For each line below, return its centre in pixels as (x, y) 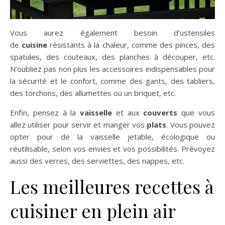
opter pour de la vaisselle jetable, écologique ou (113, 137)
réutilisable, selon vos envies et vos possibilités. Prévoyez (113, 149)
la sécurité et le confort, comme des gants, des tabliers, (113, 81)
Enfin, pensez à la (45, 113)
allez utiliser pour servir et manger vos (79, 125)
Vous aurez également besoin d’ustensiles (113, 33)
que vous (196, 113)
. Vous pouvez (191, 125)
